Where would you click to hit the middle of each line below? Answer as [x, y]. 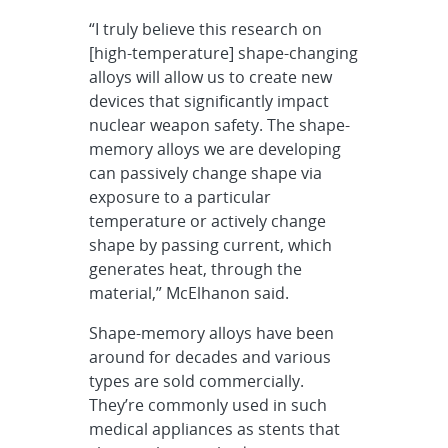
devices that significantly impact [209, 100]
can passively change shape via [206, 172]
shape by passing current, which [211, 244]
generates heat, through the [196, 268]
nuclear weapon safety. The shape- [220, 124]
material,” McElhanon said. [189, 292]
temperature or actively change [208, 220]
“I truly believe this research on [206, 28]
